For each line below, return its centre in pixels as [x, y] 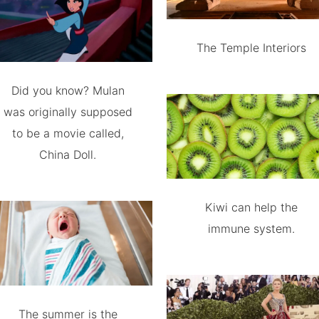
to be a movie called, [68, 133]
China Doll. [68, 154]
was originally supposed [68, 111]
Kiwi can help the [251, 207]
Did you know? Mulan [68, 90]
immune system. [251, 228]
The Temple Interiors [251, 47]
